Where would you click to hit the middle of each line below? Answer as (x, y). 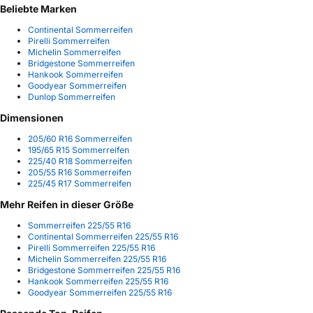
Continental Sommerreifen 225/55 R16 (103, 237)
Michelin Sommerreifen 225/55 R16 (97, 259)
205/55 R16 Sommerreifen (80, 173)
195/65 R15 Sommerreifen (79, 150)
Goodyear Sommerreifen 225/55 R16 (100, 293)
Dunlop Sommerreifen (72, 97)
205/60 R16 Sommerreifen (80, 139)
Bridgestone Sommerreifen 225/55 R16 (104, 270)
